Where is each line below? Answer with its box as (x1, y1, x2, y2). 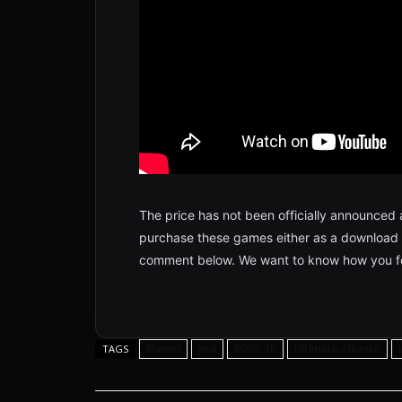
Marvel (146, 341, 180, 357)
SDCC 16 (234, 341, 276, 357)
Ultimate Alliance (294, 341, 380, 357)
